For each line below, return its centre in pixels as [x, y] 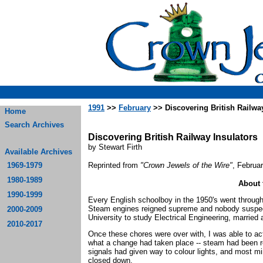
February [135, 108]
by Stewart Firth [115, 147]
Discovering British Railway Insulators [173, 137]
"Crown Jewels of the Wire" [186, 165]
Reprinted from [114, 165]
